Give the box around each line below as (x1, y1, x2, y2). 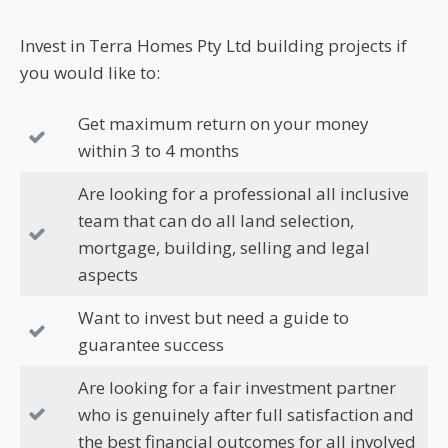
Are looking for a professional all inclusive (78, 181, 409, 205)
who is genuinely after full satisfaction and (78, 402, 414, 426)
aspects (78, 262, 138, 286)
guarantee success (78, 332, 224, 356)
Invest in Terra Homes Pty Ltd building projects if (20, 33, 407, 57)
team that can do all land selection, (78, 208, 354, 232)
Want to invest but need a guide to (78, 305, 349, 329)
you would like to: (20, 60, 160, 84)
